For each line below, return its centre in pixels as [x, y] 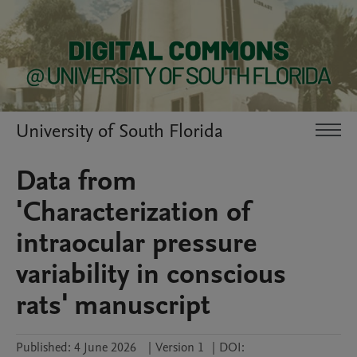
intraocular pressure [137, 243]
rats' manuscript [113, 305]
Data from [76, 181]
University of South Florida [120, 131]
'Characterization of [133, 212]
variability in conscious [151, 274]
